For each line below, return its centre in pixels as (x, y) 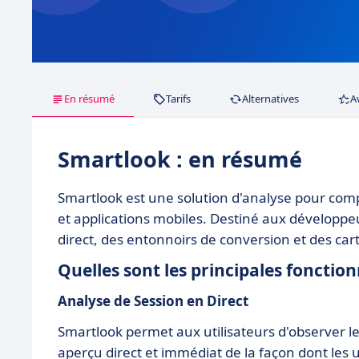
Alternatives (270, 99)
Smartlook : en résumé (180, 159)
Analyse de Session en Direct (153, 301)
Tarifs (178, 99)
